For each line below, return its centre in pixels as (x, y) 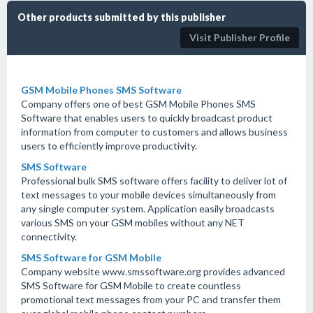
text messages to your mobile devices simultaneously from (148, 195)
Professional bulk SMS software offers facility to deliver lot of (154, 181)
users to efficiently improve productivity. (109, 146)
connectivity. (49, 236)
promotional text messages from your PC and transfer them (151, 299)
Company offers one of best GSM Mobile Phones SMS (138, 104)
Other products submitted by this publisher (122, 17)
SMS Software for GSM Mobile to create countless (131, 285)
